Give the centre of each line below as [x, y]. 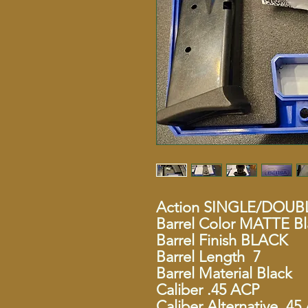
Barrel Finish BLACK [222, 240]
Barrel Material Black [224, 273]
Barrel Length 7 [208, 257]
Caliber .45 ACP [208, 290]
